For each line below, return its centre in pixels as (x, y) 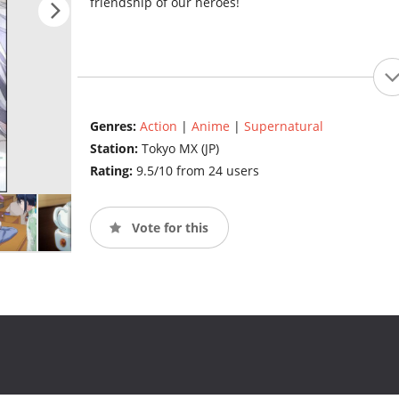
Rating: (113, 171)
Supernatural (283, 126)
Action (158, 126)
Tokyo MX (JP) (180, 149)
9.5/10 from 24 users (197, 171)
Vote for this (168, 227)
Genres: (114, 126)
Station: (115, 149)
